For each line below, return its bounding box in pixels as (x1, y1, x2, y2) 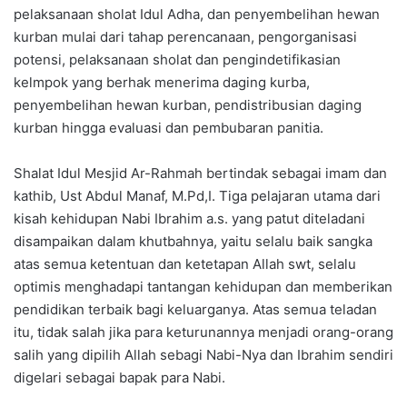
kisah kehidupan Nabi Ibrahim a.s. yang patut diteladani (14, 209, 365, 227)
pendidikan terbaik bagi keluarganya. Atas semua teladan (14, 300, 377, 318)
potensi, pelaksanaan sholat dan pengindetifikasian (14, 50, 341, 68)
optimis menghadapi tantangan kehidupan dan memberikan (14, 277, 392, 295)
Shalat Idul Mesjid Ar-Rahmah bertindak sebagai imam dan (14, 164, 387, 182)
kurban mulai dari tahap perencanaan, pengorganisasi (14, 27, 357, 45)
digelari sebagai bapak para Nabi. (14, 368, 225, 386)
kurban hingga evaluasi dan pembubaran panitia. (14, 118, 323, 136)
